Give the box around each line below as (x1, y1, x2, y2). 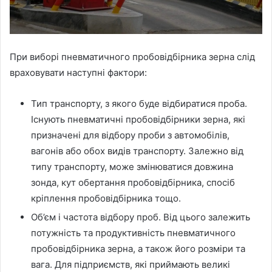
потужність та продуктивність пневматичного (31, 226, 236, 239)
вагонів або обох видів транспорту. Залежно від (31, 144, 243, 157)
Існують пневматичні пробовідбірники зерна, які (31, 113, 245, 125)
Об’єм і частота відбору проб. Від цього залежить (31, 211, 250, 223)
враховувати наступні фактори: (10, 66, 147, 78)
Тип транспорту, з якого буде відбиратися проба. (31, 97, 247, 109)
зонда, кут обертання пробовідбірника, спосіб (31, 176, 235, 188)
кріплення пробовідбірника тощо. (31, 192, 181, 204)
